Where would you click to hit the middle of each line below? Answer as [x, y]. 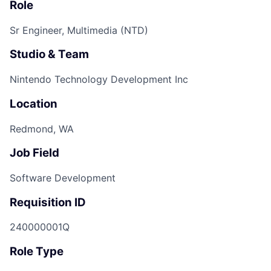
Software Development [63, 178]
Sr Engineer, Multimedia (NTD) [79, 30]
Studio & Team [49, 54]
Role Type [37, 252]
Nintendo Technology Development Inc [99, 80]
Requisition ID [48, 202]
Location [34, 103]
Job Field [34, 153]
